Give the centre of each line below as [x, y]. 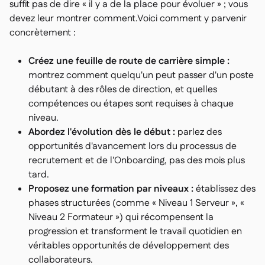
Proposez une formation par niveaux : [111, 189]
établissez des [224, 189]
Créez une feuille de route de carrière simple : [129, 62]
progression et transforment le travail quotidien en [135, 232]
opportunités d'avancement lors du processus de [132, 147]
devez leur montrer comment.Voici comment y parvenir [128, 19]
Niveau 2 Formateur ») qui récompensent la [121, 218]
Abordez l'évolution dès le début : [102, 132]
